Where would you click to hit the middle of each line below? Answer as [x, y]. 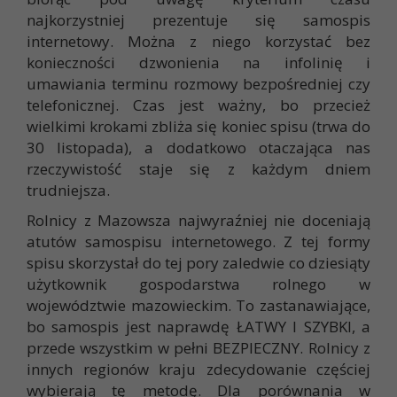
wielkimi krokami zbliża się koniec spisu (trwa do [198, 127]
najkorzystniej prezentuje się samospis [198, 20]
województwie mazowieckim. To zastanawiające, [198, 306]
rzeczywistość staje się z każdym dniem [198, 169]
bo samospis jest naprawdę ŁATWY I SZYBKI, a [198, 327]
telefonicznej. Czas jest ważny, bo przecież [198, 105]
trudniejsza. [68, 191]
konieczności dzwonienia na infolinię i [198, 63]
